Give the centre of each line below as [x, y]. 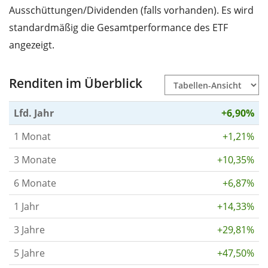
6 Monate [35, 183]
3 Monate [35, 160]
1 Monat [32, 137]
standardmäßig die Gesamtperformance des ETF [118, 28]
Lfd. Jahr [34, 113]
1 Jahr [27, 207]
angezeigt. [32, 45]
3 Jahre [29, 230]
